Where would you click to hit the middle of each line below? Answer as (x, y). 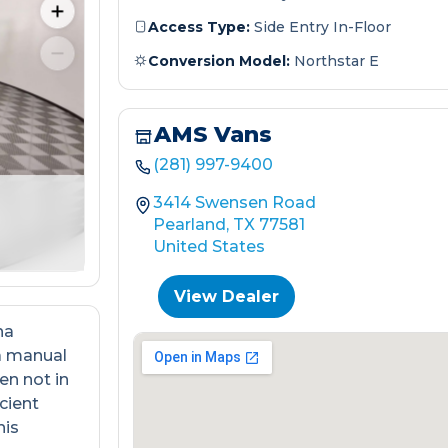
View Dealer (226, 296)
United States (208, 246)
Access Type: (198, 27)
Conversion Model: (218, 61)
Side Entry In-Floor (320, 27)
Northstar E (334, 61)
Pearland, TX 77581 (228, 224)
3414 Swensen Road (234, 202)
